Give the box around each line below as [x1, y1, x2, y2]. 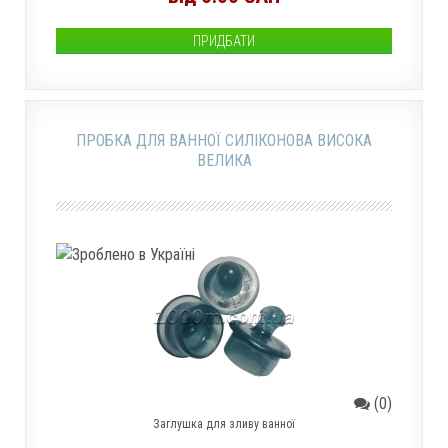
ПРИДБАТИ [193, 33, 255, 49]
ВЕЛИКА [196, 151, 252, 170]
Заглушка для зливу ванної [153, 417, 295, 431]
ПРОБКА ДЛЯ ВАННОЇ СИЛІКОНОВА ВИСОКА [76, 131, 372, 150]
